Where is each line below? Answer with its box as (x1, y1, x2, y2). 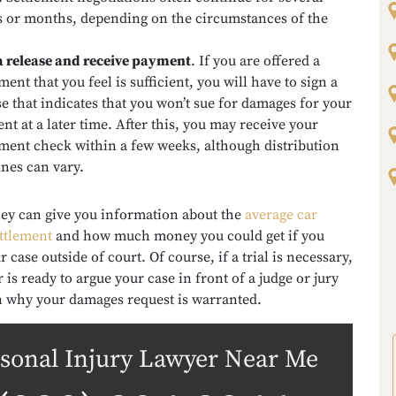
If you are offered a (199, 52, 320, 70)
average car (245, 206, 317, 224)
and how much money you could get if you (52, 227, 324, 245)
